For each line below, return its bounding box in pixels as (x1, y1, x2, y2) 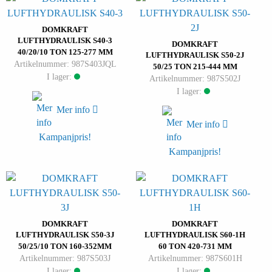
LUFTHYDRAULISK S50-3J (15, 230, 115, 240)
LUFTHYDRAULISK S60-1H (144, 230, 245, 240)
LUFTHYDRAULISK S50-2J (145, 50, 245, 60)
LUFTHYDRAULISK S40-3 (18, 36, 112, 46)
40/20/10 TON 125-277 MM (17, 47, 113, 57)
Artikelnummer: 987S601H (148, 253, 242, 263)
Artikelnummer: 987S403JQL (13, 59, 117, 69)
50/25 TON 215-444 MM (152, 62, 237, 72)
